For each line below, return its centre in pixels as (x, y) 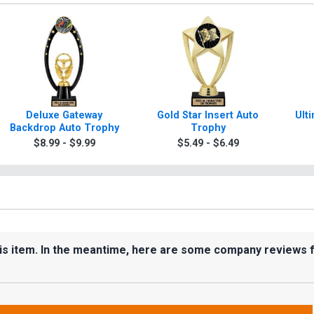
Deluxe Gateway (64, 116)
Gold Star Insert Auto (208, 116)
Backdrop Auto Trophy (64, 128)
